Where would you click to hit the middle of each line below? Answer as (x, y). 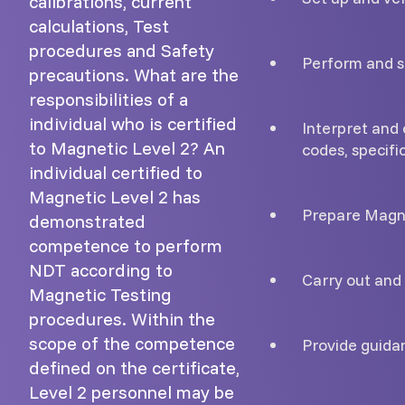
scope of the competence (132, 344)
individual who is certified (133, 124)
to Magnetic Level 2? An (127, 148)
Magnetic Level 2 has (115, 197)
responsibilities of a (108, 99)
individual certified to (116, 173)
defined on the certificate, (134, 368)
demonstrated (87, 221)
